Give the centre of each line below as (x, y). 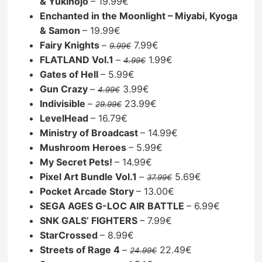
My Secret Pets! (77, 162)
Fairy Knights (71, 45)
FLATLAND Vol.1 (78, 59)
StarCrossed (70, 235)
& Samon (61, 30)
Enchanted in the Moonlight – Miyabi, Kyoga (139, 15)
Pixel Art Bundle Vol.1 (90, 176)
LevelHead (65, 118)
